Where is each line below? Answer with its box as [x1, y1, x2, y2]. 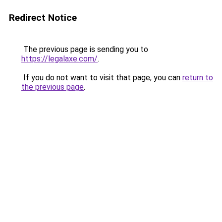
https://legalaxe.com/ [21, 54, 98, 63]
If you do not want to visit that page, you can [21, 73, 182, 82]
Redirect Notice [9, 12, 77, 23]
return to [182, 73, 213, 82]
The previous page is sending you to [21, 45, 148, 54]
